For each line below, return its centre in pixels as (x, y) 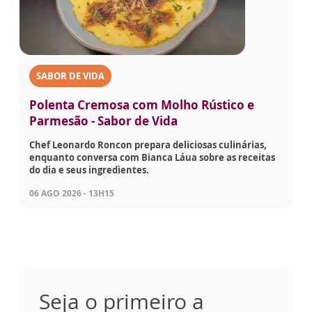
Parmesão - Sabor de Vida (103, 121)
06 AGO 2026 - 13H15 (72, 194)
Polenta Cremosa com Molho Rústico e (142, 105)
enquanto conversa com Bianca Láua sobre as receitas (152, 158)
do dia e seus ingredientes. (89, 170)
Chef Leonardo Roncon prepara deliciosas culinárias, (148, 145)
